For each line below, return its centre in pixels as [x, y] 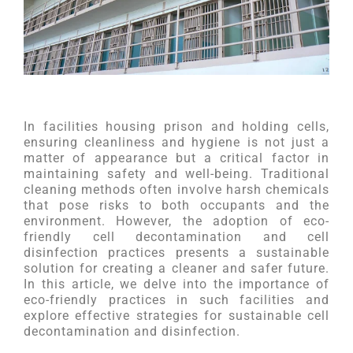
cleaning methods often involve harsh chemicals [176, 190]
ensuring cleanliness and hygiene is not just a [176, 142]
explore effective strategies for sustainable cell [176, 316]
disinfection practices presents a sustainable [176, 253]
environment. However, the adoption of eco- [176, 221]
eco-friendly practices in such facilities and [176, 300]
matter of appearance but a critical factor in [176, 158]
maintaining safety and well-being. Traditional [176, 174]
